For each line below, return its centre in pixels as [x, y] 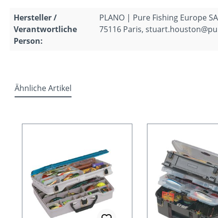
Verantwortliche [45, 29]
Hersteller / [35, 17]
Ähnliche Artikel [43, 88]
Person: [28, 41]
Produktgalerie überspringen [75, 117]
